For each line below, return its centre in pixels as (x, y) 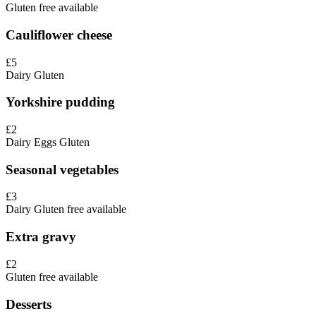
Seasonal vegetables (62, 169)
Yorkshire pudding (60, 102)
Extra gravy (41, 237)
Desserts (29, 304)
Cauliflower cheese (59, 35)
